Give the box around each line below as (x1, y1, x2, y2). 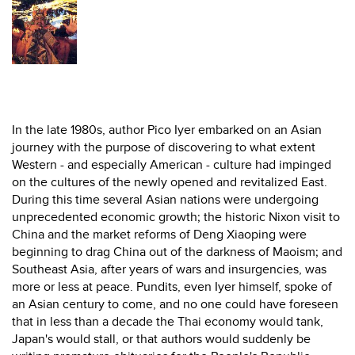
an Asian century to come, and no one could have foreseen (12, 296, 338, 312)
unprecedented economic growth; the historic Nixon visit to (12, 209, 340, 225)
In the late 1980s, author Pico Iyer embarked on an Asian (12, 122, 322, 138)
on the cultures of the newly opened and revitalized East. (12, 174, 327, 190)
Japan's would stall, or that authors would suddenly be (12, 331, 311, 347)
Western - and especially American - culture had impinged (12, 157, 331, 173)
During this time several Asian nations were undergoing (12, 192, 319, 208)
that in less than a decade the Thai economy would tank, (12, 314, 323, 330)
